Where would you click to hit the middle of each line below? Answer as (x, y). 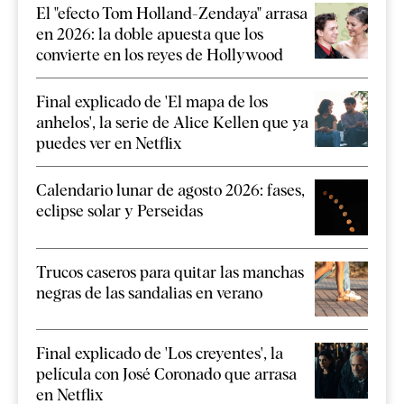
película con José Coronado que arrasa (166, 374)
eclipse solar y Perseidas (119, 211)
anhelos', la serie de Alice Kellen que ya (172, 123)
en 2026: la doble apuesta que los (150, 34)
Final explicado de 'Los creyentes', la (160, 353)
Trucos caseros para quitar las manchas (170, 271)
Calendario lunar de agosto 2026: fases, (170, 190)
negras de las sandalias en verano (149, 292)
